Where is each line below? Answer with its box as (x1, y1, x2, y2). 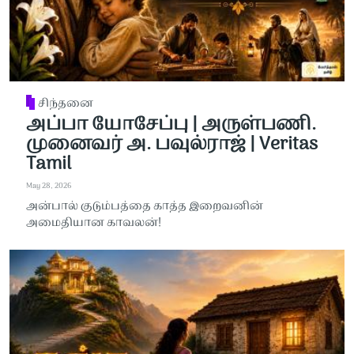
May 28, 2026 (25, 179, 71, 192)
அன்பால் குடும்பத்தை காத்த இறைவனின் (25, 197, 263, 216)
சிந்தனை (38, 94, 94, 113)
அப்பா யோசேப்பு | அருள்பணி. (25, 110, 316, 141)
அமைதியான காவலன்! (25, 213, 161, 232)
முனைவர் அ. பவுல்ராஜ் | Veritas (25, 130, 318, 160)
